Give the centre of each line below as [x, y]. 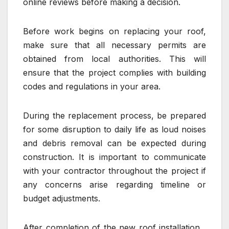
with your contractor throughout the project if [114, 170]
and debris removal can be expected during [114, 143]
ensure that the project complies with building [114, 72]
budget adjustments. [62, 198]
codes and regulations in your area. [92, 86]
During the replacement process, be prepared [114, 115]
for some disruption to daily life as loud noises [114, 129]
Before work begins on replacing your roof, [114, 31]
